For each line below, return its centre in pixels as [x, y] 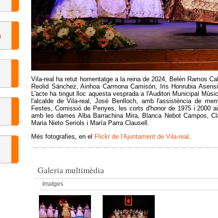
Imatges [53, 184]
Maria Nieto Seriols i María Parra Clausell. [90, 123]
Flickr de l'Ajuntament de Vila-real [142, 137]
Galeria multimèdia [71, 170]
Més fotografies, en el [63, 137]
